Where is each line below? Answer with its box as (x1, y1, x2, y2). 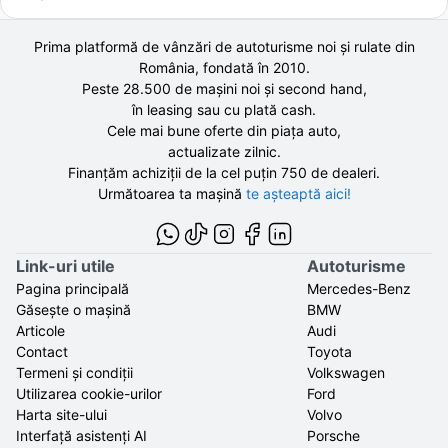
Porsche (307, 427, 361, 444)
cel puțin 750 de (221, 164, 328, 181)
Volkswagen (307, 364, 386, 381)
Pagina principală (16, 280, 129, 297)
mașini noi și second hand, (191, 80, 367, 97)
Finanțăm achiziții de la (68, 164, 221, 181)
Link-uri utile (16, 256, 115, 276)
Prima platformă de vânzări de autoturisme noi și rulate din (33, 38, 415, 55)
